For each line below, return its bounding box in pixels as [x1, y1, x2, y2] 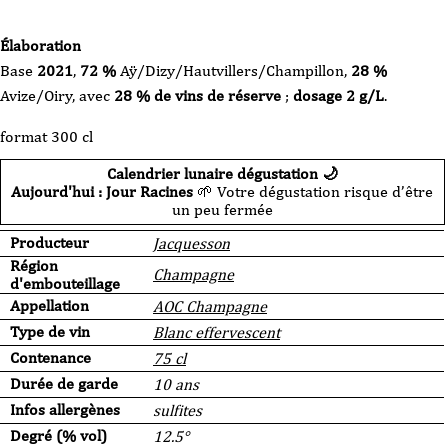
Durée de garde [10, 374, 118, 393]
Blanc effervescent [153, 323, 280, 342]
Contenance [10, 348, 91, 367]
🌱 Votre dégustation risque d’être [193, 182, 434, 201]
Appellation [10, 296, 89, 315]
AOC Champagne [153, 297, 267, 316]
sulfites [153, 401, 202, 420]
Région [10, 256, 58, 275]
